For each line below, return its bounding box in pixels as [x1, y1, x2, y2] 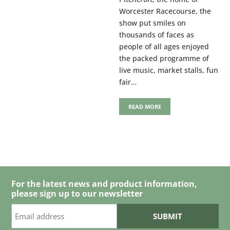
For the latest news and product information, [11, 178, 198, 190]
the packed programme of [119, 53, 209, 64]
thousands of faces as [119, 30, 195, 40]
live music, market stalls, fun [119, 65, 219, 75]
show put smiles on [119, 18, 186, 28]
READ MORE [128, 103, 162, 111]
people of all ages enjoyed [119, 42, 209, 52]
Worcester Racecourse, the [119, 6, 212, 16]
